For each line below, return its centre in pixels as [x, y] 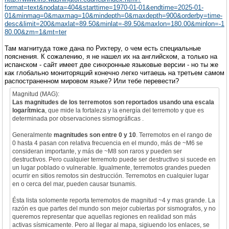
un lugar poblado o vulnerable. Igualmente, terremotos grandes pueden [111, 167]
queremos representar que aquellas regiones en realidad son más [104, 216]
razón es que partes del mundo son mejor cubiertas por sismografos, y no [114, 208]
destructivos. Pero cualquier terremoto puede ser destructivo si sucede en [114, 159]
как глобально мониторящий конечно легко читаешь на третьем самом [114, 73]
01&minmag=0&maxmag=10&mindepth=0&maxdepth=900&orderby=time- [113, 15]
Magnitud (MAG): [36, 94]
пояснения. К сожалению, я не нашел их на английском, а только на [111, 56]
